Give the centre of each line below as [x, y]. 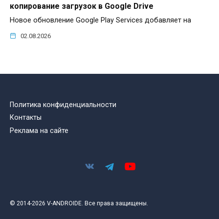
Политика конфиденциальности [63, 105]
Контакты [26, 118]
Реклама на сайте [39, 131]
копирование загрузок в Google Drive [82, 6]
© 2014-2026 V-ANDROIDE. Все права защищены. [79, 203]
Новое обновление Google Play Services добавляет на [100, 21]
